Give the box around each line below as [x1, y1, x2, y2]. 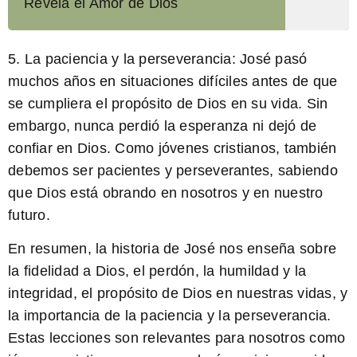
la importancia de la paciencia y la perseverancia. [8, 308, 331, 324]
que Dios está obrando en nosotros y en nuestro [8, 184, 324, 201]
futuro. [8, 206, 50, 223]
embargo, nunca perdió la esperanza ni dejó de [8, 117, 317, 134]
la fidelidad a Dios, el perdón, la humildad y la [8, 263, 306, 280]
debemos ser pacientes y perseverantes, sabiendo [8, 162, 338, 178]
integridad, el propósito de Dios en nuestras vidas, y [8, 285, 348, 302]
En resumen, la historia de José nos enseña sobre [8, 241, 336, 257]
